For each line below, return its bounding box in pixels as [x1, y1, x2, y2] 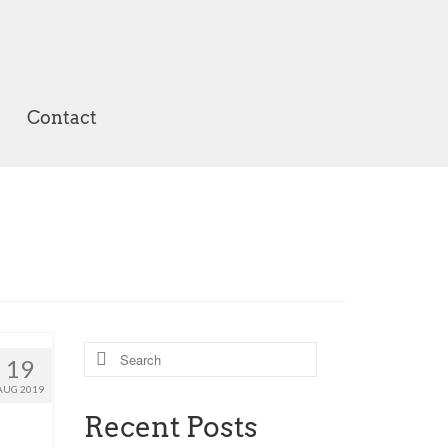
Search [82, 341, 143, 368]
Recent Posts [83, 409, 258, 444]
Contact [26, 106, 97, 128]
